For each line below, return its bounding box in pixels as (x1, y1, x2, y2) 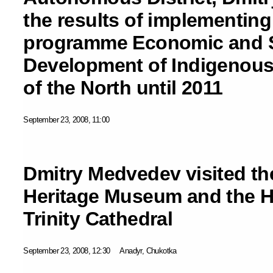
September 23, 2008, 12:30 (23, 246, 110, 255)
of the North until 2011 (23, 76, 223, 99)
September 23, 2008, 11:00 (23, 115, 110, 124)
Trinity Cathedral (23, 207, 173, 230)
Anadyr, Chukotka (119, 246, 177, 255)
